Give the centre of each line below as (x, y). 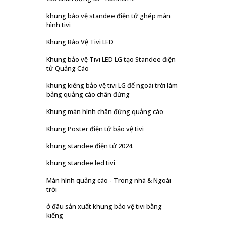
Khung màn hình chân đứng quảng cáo (105, 111)
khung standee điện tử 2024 (89, 146)
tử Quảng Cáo (68, 68)
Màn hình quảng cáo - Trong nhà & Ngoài (109, 180)
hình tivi (59, 24)
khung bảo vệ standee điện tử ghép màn (108, 15)
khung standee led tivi (81, 163)
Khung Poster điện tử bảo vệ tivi (95, 128)
